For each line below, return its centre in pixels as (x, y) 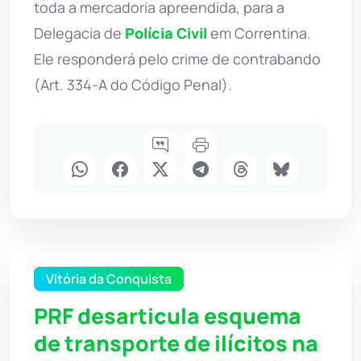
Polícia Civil (166, 33)
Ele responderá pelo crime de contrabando (177, 58)
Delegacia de (79, 33)
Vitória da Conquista (109, 278)
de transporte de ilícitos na (176, 343)
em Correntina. (259, 33)
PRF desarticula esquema (168, 315)
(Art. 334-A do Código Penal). (133, 84)
